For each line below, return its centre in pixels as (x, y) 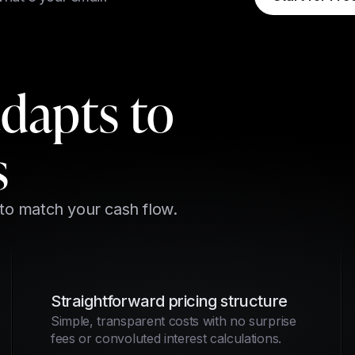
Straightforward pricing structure (169, 301)
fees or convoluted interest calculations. (166, 338)
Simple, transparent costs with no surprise (174, 321)
